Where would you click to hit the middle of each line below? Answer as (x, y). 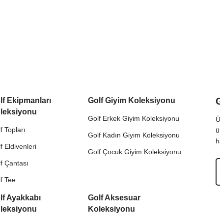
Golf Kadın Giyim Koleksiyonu (134, 135)
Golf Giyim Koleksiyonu (132, 101)
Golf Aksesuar (114, 198)
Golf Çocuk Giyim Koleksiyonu (135, 152)
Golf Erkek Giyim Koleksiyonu (134, 119)
